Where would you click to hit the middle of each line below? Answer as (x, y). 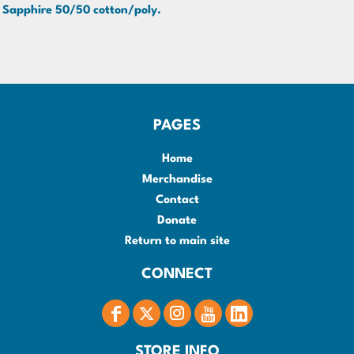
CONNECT (177, 274)
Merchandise (177, 179)
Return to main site (177, 241)
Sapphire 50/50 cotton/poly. (82, 11)
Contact (177, 200)
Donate (177, 220)
